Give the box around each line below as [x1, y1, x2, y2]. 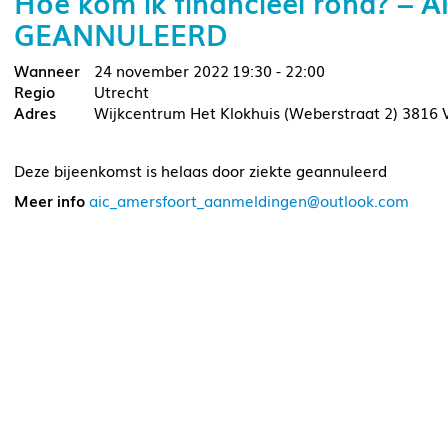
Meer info [14, 189, 85, 211]
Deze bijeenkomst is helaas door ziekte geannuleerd [14, 159, 387, 181]
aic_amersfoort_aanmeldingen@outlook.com [85, 189, 409, 211]
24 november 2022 [94, 59, 229, 81]
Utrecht [94, 80, 149, 102]
